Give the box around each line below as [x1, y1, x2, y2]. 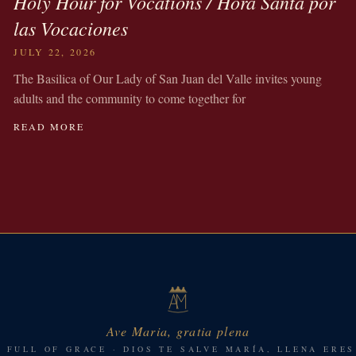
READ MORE [14, 119, 85, 133]
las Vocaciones [14, 14, 129, 41]
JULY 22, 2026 [14, 44, 97, 58]
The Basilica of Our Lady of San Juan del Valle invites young [14, 69, 323, 87]
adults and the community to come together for [14, 89, 246, 106]
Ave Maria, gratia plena [106, 322, 250, 339]
